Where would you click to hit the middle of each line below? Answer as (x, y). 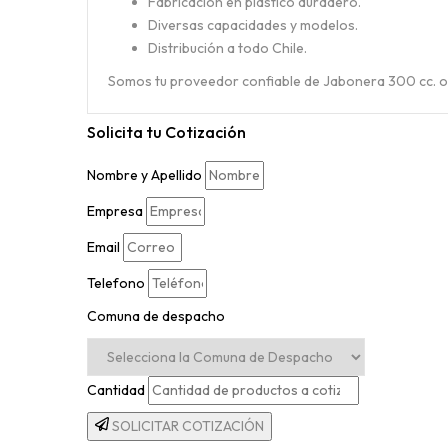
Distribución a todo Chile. (227, 48)
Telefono (116, 283)
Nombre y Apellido (144, 175)
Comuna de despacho (156, 316)
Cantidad (116, 390)
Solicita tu (124, 132)
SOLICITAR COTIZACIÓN (188, 426)
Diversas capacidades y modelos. (253, 25)
